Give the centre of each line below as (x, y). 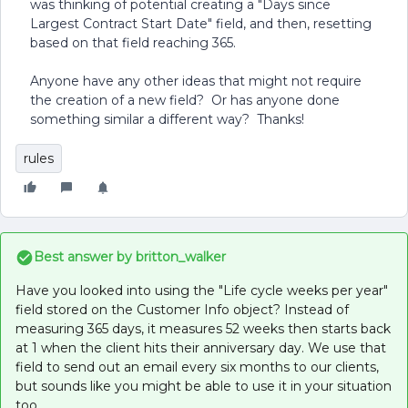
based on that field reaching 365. (133, 43)
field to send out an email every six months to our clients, (197, 367)
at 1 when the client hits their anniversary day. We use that (201, 348)
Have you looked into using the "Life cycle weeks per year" (202, 291)
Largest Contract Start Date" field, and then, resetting (201, 24)
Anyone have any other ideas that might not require (196, 81)
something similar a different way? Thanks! (167, 119)
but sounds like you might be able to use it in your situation (204, 386)
